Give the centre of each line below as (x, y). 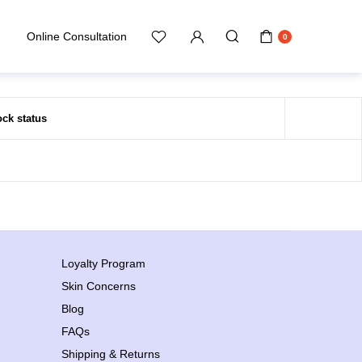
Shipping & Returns (111, 354)
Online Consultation (77, 36)
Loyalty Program (103, 263)
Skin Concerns (99, 286)
